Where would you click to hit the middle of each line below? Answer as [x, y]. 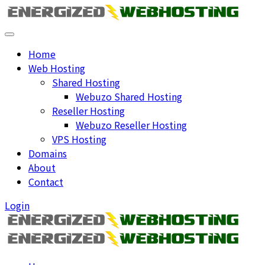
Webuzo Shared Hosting [129, 97]
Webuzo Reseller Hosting [131, 125]
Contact [46, 182]
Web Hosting [57, 68]
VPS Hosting [79, 139]
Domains [48, 153]
